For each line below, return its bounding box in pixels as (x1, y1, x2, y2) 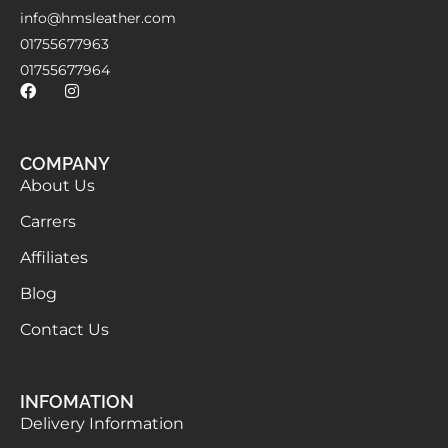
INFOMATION (20, 391, 134, 413)
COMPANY (20, 153, 110, 175)
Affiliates (20, 248, 88, 268)
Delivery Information (20, 414, 184, 434)
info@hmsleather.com (20, 9, 176, 28)
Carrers (20, 212, 76, 232)
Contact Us (20, 320, 109, 340)
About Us (20, 176, 95, 196)
